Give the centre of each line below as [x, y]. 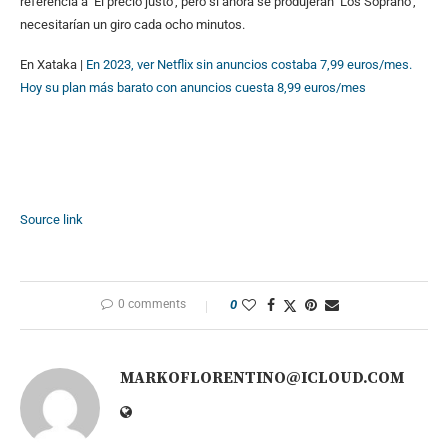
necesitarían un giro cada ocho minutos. [132, 24]
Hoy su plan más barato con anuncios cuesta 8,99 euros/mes [193, 87]
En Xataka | [53, 64]
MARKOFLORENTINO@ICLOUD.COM [262, 377]
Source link [51, 219]
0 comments [152, 303]
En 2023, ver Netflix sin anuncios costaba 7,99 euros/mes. [249, 64]
